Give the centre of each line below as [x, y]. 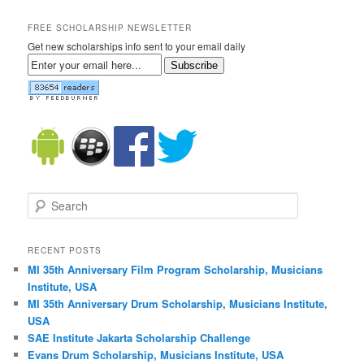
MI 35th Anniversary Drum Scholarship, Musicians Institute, [178, 303]
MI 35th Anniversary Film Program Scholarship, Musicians [175, 269]
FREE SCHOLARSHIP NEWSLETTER [110, 27]
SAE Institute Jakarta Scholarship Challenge [139, 337]
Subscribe [195, 65]
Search [44, 200]
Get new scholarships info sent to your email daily [137, 45]
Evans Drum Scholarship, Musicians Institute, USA [156, 354]
